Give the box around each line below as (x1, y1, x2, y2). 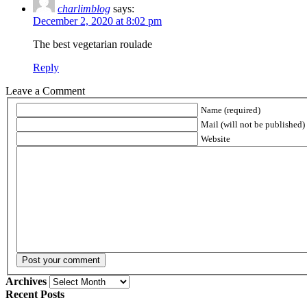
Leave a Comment (5, 85, 85, 97)
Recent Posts (5, 288, 64, 300)
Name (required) (201, 104, 260, 115)
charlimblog (58, 3, 110, 15)
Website (201, 133, 230, 144)
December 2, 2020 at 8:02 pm (33, 15, 162, 27)
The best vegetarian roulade (33, 38, 152, 51)
